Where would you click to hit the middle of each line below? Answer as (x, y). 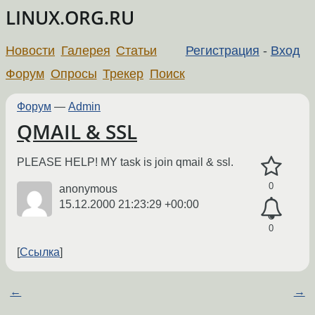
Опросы (73, 73)
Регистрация (222, 50)
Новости (30, 50)
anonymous (88, 189)
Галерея (85, 50)
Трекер (123, 73)
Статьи (137, 50)
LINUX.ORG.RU (70, 18)
